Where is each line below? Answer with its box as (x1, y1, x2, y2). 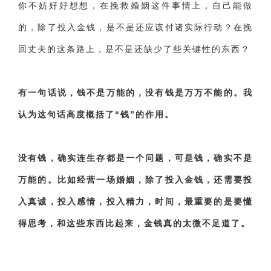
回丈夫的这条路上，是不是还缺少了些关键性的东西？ (18, 44, 250, 54)
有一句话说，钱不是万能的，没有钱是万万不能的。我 (18, 88, 253, 97)
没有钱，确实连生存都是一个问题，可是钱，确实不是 (18, 153, 253, 163)
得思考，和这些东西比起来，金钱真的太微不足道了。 (18, 218, 250, 228)
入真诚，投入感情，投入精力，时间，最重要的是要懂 (18, 197, 253, 206)
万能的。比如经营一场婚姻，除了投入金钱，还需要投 (18, 175, 253, 184)
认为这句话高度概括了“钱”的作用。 (18, 109, 174, 119)
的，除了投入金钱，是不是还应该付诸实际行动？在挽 (18, 22, 253, 32)
